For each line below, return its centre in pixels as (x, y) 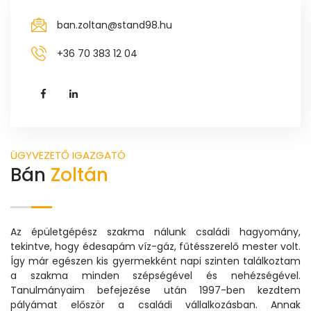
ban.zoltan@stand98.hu (115, 25)
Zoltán (79, 175)
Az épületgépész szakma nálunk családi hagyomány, (155, 232)
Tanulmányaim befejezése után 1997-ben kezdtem (155, 290)
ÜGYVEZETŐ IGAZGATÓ (68, 155)
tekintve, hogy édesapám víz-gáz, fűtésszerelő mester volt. (155, 246)
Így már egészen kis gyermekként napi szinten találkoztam (155, 261)
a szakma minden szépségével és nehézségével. (155, 275)
